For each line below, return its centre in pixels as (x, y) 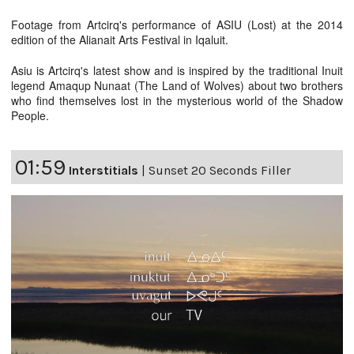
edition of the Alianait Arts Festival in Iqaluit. (120, 40)
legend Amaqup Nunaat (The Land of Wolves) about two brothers (177, 86)
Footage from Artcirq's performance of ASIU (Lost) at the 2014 (177, 25)
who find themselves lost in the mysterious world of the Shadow (177, 101)
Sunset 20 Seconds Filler (220, 171)
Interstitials (104, 171)
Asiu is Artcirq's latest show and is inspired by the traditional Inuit (177, 71)
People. (30, 116)
